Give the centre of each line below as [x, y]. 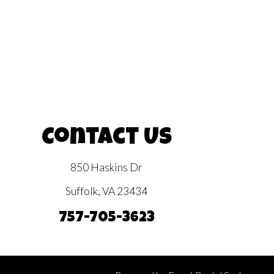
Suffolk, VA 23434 [106, 191]
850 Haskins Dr [106, 167]
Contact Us [106, 139]
